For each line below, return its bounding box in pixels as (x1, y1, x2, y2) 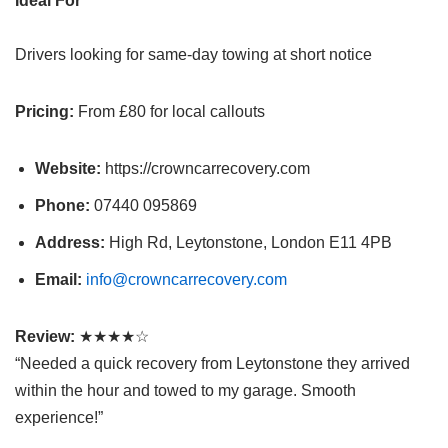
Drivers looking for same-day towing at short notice (15, 45, 372, 63)
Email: (35, 270, 82, 288)
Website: (35, 159, 101, 177)
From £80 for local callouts (74, 102, 265, 120)
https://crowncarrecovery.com (101, 159, 310, 177)
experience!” (15, 408, 103, 426)
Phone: (35, 196, 90, 214)
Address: (35, 233, 105, 251)
